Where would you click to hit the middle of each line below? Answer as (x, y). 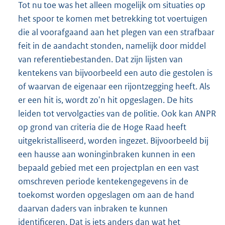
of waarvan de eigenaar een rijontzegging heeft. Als (114, 86)
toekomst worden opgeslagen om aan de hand (106, 195)
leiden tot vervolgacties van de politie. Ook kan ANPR (117, 113)
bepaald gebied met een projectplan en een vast (108, 167)
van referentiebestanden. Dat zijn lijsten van (100, 59)
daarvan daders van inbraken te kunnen (93, 208)
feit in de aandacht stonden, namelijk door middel (112, 45)
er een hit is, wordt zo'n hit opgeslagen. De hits (105, 100)
